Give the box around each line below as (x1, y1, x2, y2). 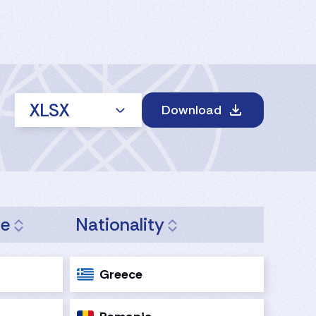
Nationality (75, 213, 165, 237)
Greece (99, 265, 143, 283)
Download (162, 102, 221, 119)
